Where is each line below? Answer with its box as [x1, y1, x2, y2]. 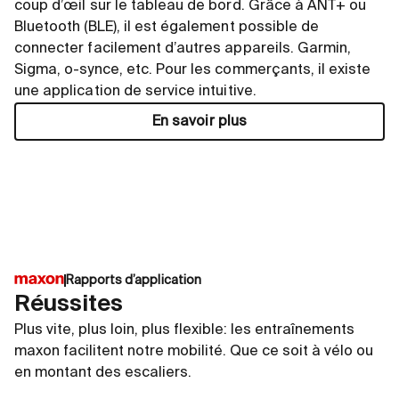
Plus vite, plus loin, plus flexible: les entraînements [14, 323, 354, 338]
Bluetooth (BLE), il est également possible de [14, 20, 320, 35]
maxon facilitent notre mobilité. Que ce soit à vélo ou [14, 345, 373, 359]
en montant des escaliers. [14, 366, 195, 380]
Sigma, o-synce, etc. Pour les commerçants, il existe [14, 63, 371, 77]
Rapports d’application [65, 274, 202, 287]
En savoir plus [151, 114, 248, 129]
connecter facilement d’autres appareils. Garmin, [14, 42, 352, 56]
